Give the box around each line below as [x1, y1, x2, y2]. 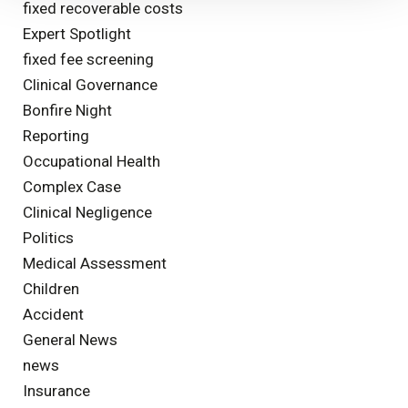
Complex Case [23, 177, 121, 196]
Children [23, 279, 79, 298]
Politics [23, 228, 74, 247]
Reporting [23, 126, 89, 145]
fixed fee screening [23, 49, 154, 68]
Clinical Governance [23, 75, 158, 94]
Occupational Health [23, 151, 160, 170]
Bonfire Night [23, 100, 112, 119]
